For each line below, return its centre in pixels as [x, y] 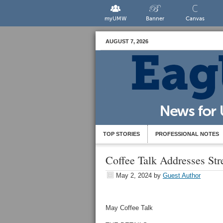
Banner [155, 19]
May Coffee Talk [129, 208]
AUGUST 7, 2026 [127, 41]
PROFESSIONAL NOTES [187, 134]
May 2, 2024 [134, 175]
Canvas [195, 19]
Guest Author [182, 175]
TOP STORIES [121, 134]
